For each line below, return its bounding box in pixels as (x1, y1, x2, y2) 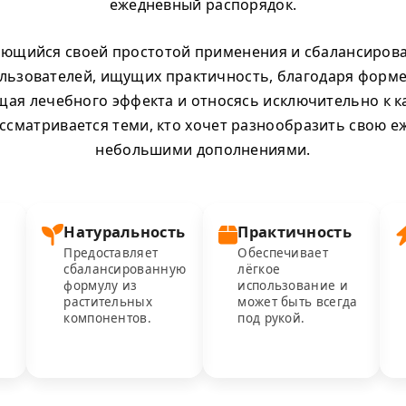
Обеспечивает (237, 245, 328, 261)
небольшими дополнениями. (95, 140, 311, 159)
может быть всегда (237, 294, 358, 310)
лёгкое (237, 261, 281, 277)
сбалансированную (63, 261, 187, 277)
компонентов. (63, 310, 151, 326)
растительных (63, 294, 152, 310)
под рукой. (237, 310, 305, 326)
